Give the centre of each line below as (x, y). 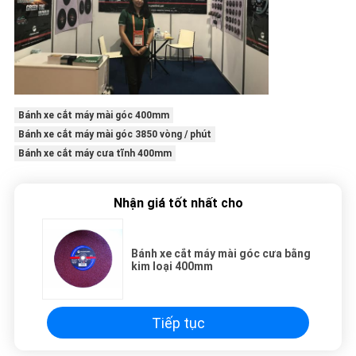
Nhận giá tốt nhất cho (178, 203)
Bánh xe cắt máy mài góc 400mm (93, 116)
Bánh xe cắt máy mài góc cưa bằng (221, 254)
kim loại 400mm (172, 267)
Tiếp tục (178, 323)
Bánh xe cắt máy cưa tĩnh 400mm (95, 154)
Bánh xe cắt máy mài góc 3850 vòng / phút (114, 135)
